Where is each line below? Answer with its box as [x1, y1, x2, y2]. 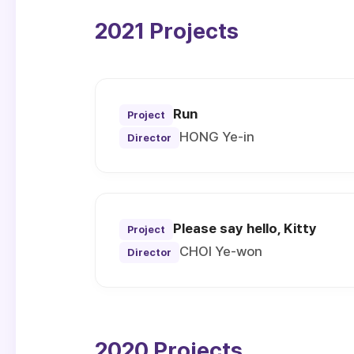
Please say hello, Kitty [173, 220, 317, 237]
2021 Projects [95, 17, 239, 45]
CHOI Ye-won [179, 243, 262, 260]
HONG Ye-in [179, 129, 254, 145]
